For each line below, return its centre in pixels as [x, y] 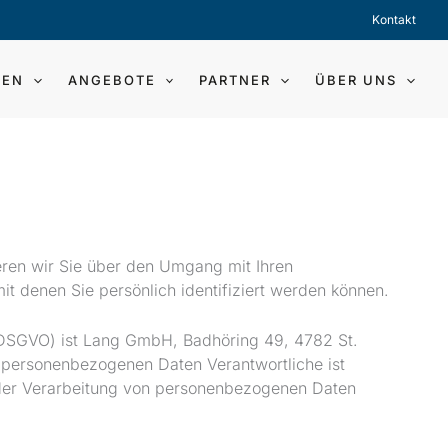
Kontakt [394, 19]
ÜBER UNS [356, 80]
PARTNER [235, 80]
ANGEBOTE [111, 80]
